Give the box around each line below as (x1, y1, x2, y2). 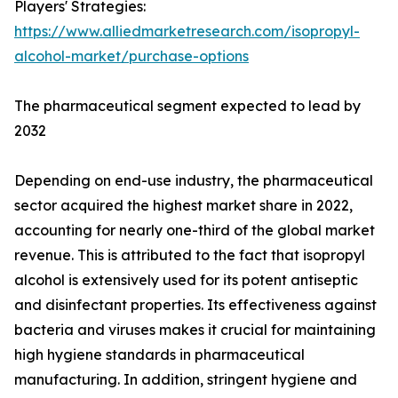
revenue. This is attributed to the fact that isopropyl (14, 246, 365, 265)
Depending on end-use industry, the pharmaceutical (14, 171, 373, 190)
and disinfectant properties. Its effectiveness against (14, 296, 377, 314)
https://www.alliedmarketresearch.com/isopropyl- (14, 22, 360, 41)
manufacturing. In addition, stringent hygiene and (14, 370, 357, 389)
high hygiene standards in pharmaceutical (14, 346, 305, 364)
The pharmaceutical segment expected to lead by (14, 97, 361, 115)
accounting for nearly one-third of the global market (14, 221, 375, 240)
